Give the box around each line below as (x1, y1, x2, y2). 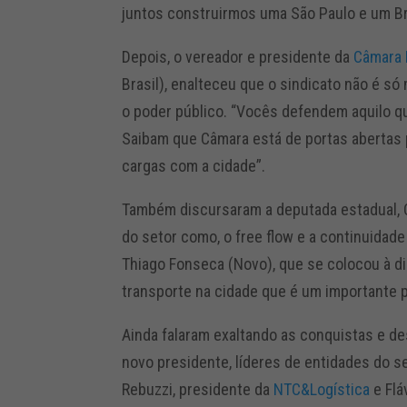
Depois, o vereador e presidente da (122, 46, 354, 66)
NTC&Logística (273, 379, 371, 399)
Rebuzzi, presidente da (122, 379, 274, 399)
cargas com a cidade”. (122, 155, 266, 175)
